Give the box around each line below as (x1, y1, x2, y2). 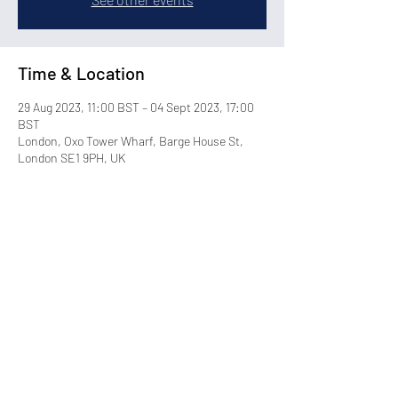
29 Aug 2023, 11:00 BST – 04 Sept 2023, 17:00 (18, 99, 254, 115)
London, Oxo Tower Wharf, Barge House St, (18, 133, 243, 149)
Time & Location (18, 62, 145, 84)
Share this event (18, 245, 144, 267)
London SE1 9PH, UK (18, 150, 125, 166)
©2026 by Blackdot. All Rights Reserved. (31, 358, 253, 375)
